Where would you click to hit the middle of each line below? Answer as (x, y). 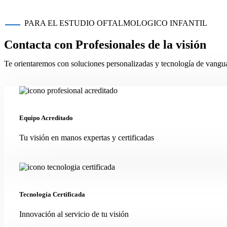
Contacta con (40, 44)
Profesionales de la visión (141, 44)
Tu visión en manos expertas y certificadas (87, 138)
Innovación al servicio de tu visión (74, 214)
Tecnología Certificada (52, 195)
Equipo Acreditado (46, 118)
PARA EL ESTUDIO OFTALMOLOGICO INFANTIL (116, 23)
